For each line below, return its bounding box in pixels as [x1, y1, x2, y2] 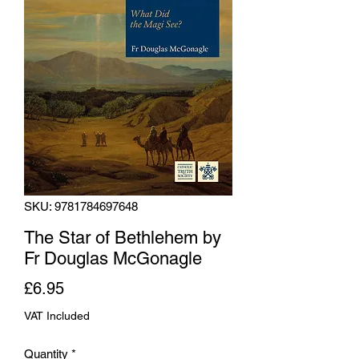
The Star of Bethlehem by [24, 227, 221, 248]
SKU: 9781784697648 [24, 199, 138, 213]
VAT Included [24, 309, 90, 322]
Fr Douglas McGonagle [24, 248, 202, 268]
